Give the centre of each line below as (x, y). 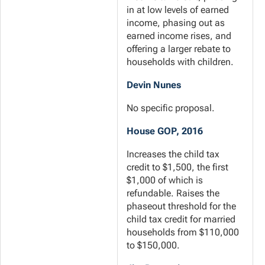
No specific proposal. (171, 108)
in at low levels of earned (178, 10)
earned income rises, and (179, 36)
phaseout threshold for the (181, 206)
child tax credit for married (181, 219)
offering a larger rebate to (179, 49)
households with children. (180, 62)
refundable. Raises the (173, 193)
